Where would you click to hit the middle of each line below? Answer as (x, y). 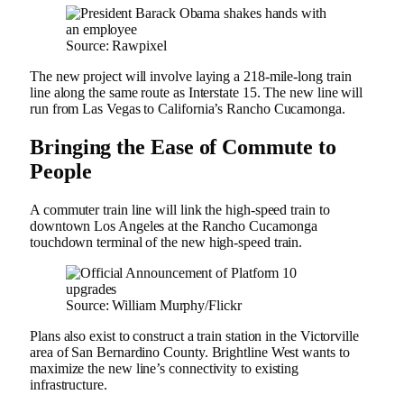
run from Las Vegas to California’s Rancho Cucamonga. (189, 108)
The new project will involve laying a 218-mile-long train (191, 76)
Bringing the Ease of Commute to (183, 147)
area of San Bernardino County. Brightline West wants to (190, 352)
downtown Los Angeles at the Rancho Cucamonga (174, 225)
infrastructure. (70, 384)
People (66, 171)
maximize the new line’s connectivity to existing (165, 368)
